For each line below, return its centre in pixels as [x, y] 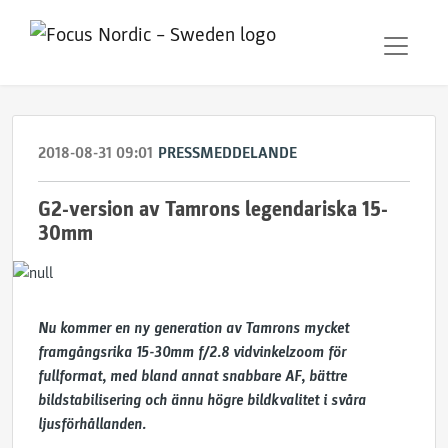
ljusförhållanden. [92, 424]
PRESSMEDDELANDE [227, 153]
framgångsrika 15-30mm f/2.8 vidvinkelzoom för [192, 352]
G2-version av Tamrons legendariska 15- [213, 209]
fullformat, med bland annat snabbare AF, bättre [192, 376]
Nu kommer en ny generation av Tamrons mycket [193, 328]
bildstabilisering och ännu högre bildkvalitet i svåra [202, 400]
